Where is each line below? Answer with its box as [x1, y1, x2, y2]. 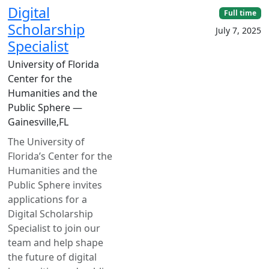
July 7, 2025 [216, 25, 261, 37]
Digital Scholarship [8, 207, 93, 220]
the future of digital [8, 250, 97, 264]
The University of [8, 135, 85, 148]
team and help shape [8, 236, 103, 249]
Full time [224, 8, 257, 18]
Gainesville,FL [8, 115, 68, 128]
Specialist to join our [8, 222, 100, 235]
